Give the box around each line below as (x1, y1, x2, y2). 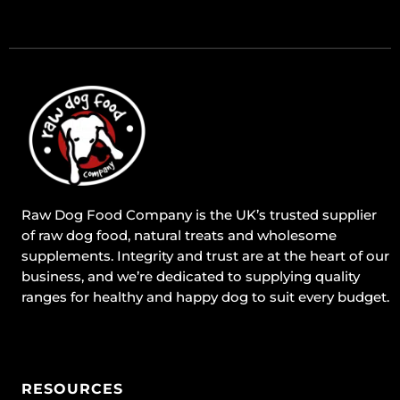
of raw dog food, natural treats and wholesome (21, 226, 337, 244)
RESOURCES (21, 379, 123, 397)
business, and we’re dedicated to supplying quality (21, 267, 360, 285)
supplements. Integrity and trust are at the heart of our (21, 246, 389, 264)
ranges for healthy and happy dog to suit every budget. (21, 287, 389, 305)
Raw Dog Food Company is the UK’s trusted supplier (21, 205, 377, 223)
